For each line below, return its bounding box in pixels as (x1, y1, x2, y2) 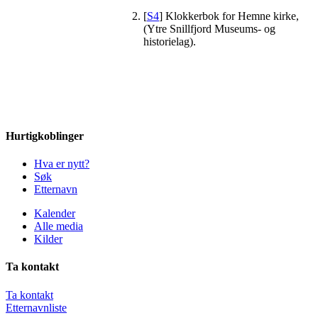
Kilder (34, 232, 62, 245)
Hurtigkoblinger (6, 129, 84, 142)
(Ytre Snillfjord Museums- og (143, 23, 275, 35)
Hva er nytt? (34, 157, 89, 170)
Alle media (34, 219, 83, 232)
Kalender (34, 207, 75, 219)
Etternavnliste (6, 301, 67, 314)
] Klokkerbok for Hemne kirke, (159, 10, 299, 23)
